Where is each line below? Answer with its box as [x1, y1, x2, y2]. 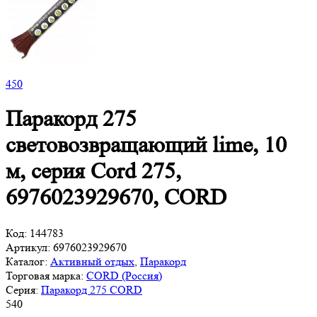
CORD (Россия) [86, 268, 162, 282]
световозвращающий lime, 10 [6, 132, 287, 158]
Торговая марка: [6, 268, 83, 282]
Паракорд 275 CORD [41, 282, 142, 296]
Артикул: [6, 240, 50, 254]
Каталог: [6, 254, 47, 268]
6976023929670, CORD [6, 185, 226, 211]
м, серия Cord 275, [6, 158, 181, 185]
